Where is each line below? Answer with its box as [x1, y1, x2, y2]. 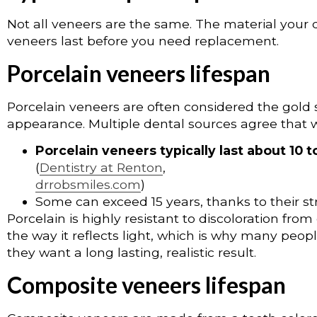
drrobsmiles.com [35, 177, 141, 192]
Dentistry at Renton [40, 160, 163, 175]
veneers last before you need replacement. [7, 33, 279, 49]
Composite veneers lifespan [7, 270, 286, 299]
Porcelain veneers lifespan [7, 59, 270, 87]
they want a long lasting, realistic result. [7, 245, 256, 260]
